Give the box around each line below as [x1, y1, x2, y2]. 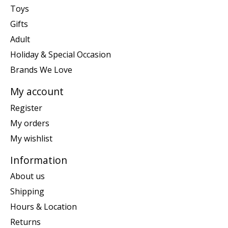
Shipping [10, 186, 44, 197]
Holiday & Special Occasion [10, 48, 111, 60]
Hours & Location [10, 201, 77, 213]
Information [10, 153, 67, 167]
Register [10, 102, 42, 113]
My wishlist [10, 132, 52, 144]
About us [10, 170, 45, 182]
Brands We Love [10, 64, 72, 75]
